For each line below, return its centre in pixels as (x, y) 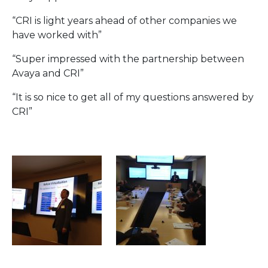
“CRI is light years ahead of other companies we (124, 20)
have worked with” (57, 35)
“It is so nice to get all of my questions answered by (133, 97)
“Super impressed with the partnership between (128, 59)
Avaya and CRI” (48, 73)
